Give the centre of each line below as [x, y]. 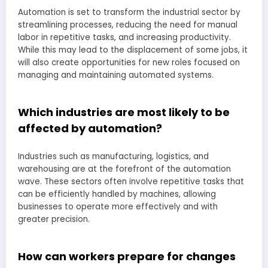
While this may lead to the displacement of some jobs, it [133, 50]
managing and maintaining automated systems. [116, 75]
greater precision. [54, 219]
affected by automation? [90, 129]
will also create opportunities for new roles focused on [129, 63]
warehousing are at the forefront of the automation [124, 169]
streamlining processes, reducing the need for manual [128, 25]
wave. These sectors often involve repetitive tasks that [131, 181]
